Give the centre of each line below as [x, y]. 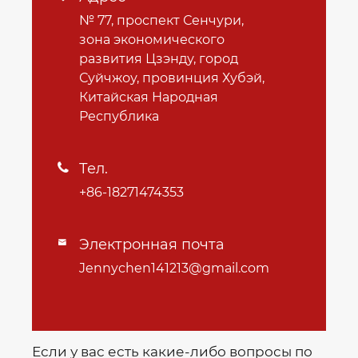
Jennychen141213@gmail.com [174, 268]
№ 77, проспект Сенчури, [161, 21]
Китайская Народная [149, 97]
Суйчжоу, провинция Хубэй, [172, 78]
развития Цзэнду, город [159, 59]
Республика [119, 117]
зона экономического [152, 40]
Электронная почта [152, 245]
